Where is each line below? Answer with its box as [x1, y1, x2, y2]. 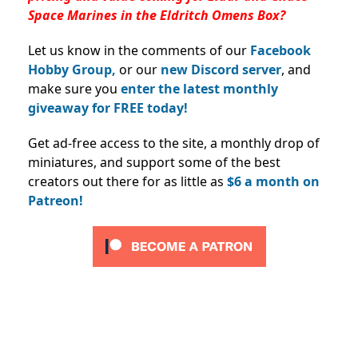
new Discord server [161, 61, 281, 79]
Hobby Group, [28, 61, 119, 79]
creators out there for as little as [28, 173, 224, 191]
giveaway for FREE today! [28, 99, 188, 117]
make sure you [28, 80, 121, 98]
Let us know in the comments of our [28, 42, 250, 60]
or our [119, 61, 161, 79]
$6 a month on [224, 173, 320, 191]
